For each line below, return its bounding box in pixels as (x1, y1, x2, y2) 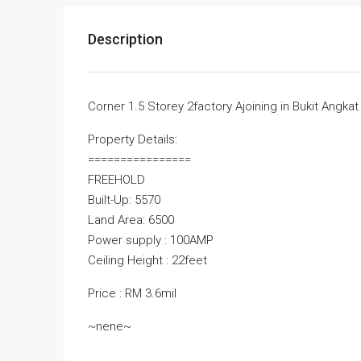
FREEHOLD (88, 172, 145, 188)
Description (88, 31, 163, 48)
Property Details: (88, 132, 177, 147)
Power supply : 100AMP (88, 233, 214, 248)
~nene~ (88, 319, 131, 334)
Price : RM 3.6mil (88, 286, 176, 301)
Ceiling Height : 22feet (88, 253, 207, 268)
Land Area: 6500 (88, 213, 174, 228)
